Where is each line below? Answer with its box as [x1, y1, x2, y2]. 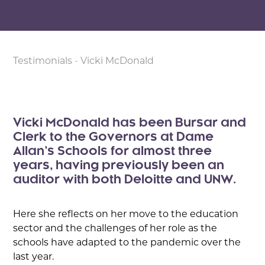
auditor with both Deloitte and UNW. [13, 174, 237, 186]
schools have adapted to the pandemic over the [13, 238, 241, 248]
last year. [13, 253, 54, 262]
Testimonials [13, 57, 73, 66]
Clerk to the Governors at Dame [13, 131, 214, 143]
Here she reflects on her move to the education [13, 210, 239, 219]
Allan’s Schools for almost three [13, 146, 212, 157]
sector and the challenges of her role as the [13, 224, 218, 234]
